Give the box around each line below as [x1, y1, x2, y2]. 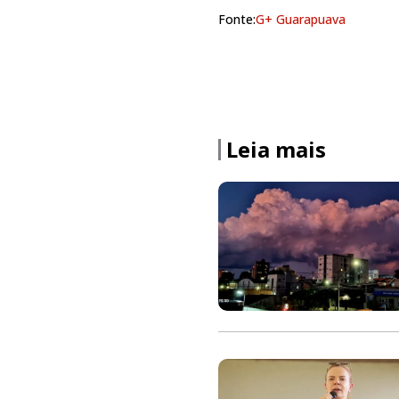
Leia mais [226, 134, 327, 165]
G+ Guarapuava [256, 10, 346, 28]
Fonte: [218, 10, 256, 28]
